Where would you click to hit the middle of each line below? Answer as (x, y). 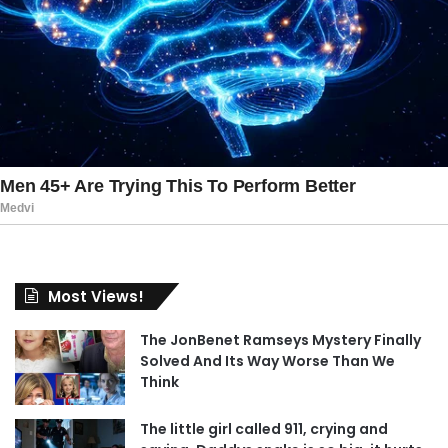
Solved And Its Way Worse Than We (267, 360)
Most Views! (96, 296)
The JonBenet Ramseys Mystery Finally (280, 339)
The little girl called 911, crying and (264, 428)
